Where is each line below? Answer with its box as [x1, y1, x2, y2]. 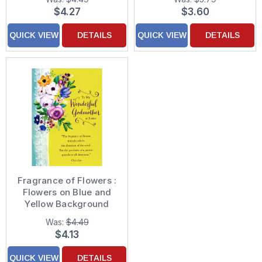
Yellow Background [25, 198, 109, 210]
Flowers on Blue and [22, 187, 112, 198]
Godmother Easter [27, 210, 107, 222]
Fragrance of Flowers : [17, 175, 117, 187]
